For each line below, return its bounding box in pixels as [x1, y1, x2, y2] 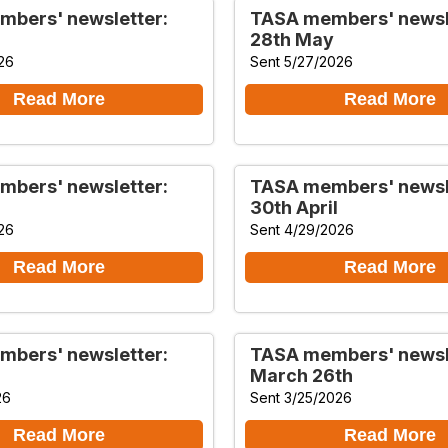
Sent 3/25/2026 [250, 388, 352, 406]
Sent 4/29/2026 [250, 220, 354, 238]
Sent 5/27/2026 [250, 52, 353, 70]
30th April [250, 196, 338, 218]
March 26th [250, 364, 353, 386]
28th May [250, 28, 334, 50]
